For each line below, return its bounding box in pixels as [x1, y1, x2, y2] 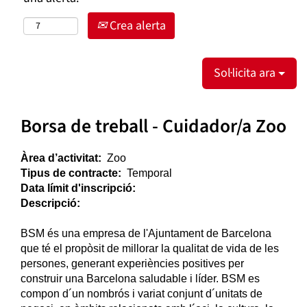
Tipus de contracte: [21, 167, 127, 179]
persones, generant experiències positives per [21, 258, 244, 269]
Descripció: [21, 197, 83, 209]
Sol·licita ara [214, 64, 278, 82]
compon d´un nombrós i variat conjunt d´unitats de [21, 288, 262, 299]
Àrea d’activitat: [21, 152, 107, 164]
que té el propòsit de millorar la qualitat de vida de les [21, 243, 279, 254]
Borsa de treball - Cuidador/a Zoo [21, 113, 286, 140]
